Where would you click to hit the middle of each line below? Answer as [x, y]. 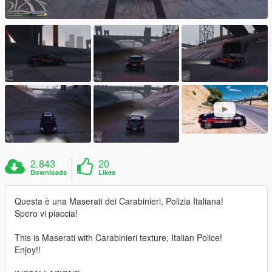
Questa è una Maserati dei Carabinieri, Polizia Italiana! [119, 201]
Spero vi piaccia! [46, 213]
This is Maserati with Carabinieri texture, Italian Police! [118, 237]
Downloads [49, 172]
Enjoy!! [28, 249]
